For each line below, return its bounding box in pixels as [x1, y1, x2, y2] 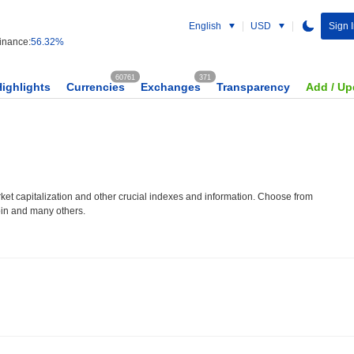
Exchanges [141, 81, 201, 93]
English [188, 21, 221, 32]
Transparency [217, 81, 290, 93]
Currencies [66, 81, 125, 93]
